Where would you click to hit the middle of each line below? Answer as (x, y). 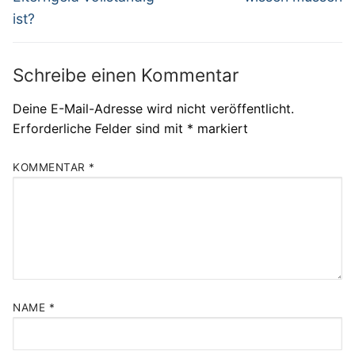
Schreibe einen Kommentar (126, 74)
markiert (221, 128)
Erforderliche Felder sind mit (100, 128)
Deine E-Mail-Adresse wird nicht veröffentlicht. (153, 108)
